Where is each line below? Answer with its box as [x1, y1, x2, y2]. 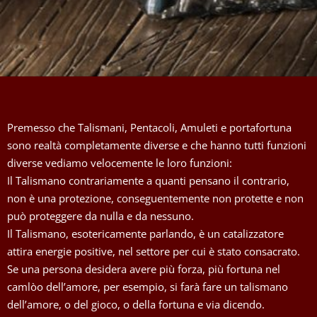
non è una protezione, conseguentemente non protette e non [7, 190, 304, 205]
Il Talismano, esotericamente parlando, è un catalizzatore [7, 226, 284, 241]
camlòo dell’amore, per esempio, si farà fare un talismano [7, 279, 288, 294]
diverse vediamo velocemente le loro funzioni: [7, 155, 232, 170]
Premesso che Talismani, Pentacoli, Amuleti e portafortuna [7, 120, 292, 134]
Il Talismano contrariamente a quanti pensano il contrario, [7, 173, 289, 188]
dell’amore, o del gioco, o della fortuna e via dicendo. [7, 296, 265, 311]
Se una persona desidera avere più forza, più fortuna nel [7, 261, 280, 276]
